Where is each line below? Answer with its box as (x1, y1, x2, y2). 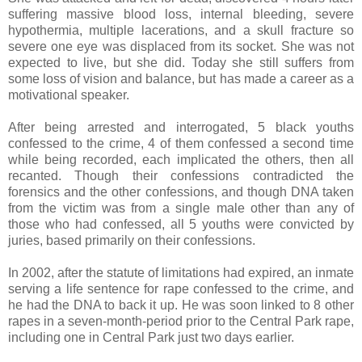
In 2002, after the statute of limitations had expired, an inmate (8, 266, 354, 280)
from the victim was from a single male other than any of (8, 201, 354, 216)
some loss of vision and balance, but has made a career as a (8, 72, 354, 86)
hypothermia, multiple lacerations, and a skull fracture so (8, 23, 354, 38)
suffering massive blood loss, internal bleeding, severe (8, 7, 354, 22)
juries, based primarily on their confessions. (8, 234, 255, 248)
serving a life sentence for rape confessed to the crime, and (8, 282, 354, 297)
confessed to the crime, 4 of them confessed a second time (8, 137, 354, 151)
